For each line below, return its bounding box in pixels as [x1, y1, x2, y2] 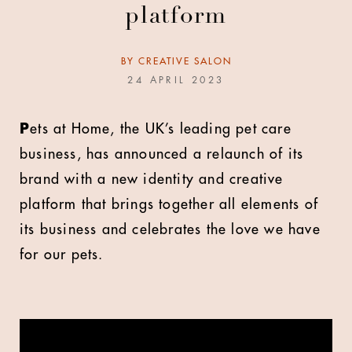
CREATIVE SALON [137, 57, 232, 66]
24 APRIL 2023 [127, 75, 225, 85]
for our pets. [20, 247, 104, 262]
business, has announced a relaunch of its [20, 147, 304, 161]
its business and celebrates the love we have [20, 222, 321, 236]
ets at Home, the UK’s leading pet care [30, 122, 291, 136]
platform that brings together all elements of [20, 197, 319, 211]
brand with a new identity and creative [20, 172, 284, 186]
